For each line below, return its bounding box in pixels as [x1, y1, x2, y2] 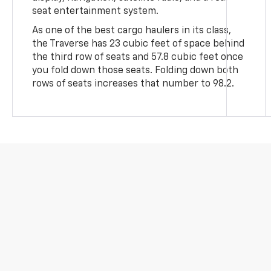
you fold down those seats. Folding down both [32, 65, 239, 76]
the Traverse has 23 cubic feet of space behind [32, 39, 245, 49]
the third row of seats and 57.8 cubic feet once [32, 52, 244, 62]
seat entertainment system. [32, 6, 159, 16]
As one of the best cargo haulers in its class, [32, 25, 232, 36]
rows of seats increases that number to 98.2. [32, 79, 235, 89]
